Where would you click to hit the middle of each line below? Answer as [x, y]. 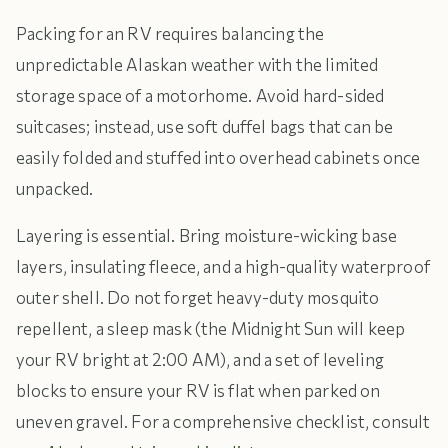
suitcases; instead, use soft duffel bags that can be [205, 126]
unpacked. [55, 188]
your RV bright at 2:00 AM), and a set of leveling [200, 359]
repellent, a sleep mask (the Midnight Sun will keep [211, 328]
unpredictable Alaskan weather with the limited [197, 64]
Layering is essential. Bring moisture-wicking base [207, 235]
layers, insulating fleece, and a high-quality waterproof [223, 266]
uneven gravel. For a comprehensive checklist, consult [223, 421]
